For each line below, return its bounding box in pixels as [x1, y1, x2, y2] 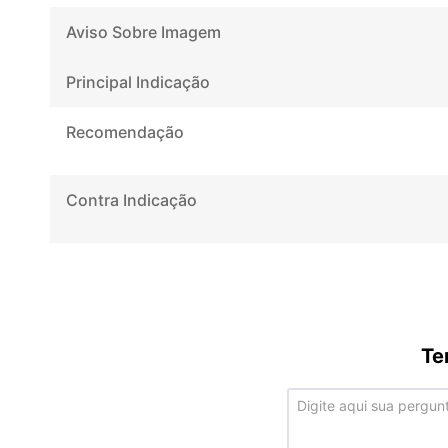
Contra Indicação [66, 189, 197, 210]
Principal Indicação [66, 71, 210, 92]
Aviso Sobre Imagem [66, 21, 221, 42]
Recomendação [66, 121, 184, 142]
